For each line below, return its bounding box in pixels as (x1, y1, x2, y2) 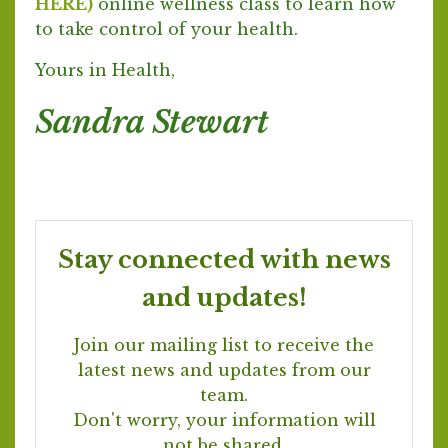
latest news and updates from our (77, 359, 371, 380)
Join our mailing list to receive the (74, 334, 374, 355)
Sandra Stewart (35, 103, 269, 141)
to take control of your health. (35, 18, 298, 39)
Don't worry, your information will (72, 409, 376, 430)
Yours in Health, (35, 59, 175, 80)
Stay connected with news (57, 244, 391, 274)
